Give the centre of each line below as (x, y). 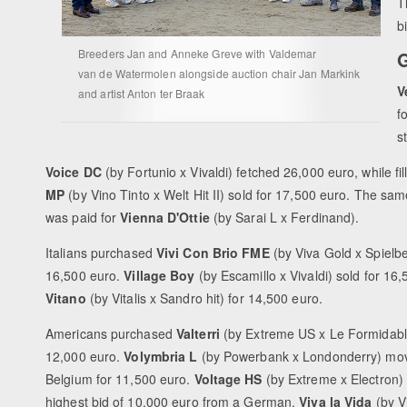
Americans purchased (111, 334)
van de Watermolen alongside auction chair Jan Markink (219, 74)
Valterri (198, 334)
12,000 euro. (85, 357)
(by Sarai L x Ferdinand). (286, 218)
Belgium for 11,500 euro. (120, 379)
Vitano (66, 298)
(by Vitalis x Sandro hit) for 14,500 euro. (204, 298)
